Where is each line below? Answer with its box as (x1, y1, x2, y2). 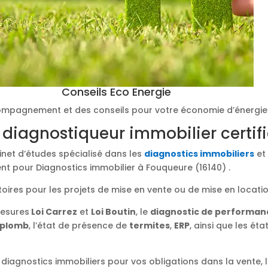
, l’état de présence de (29, 220, 130, 232)
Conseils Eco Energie (61, 84, 171, 99)
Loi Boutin (91, 206, 136, 218)
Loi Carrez (29, 206, 78, 218)
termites (129, 220, 170, 232)
